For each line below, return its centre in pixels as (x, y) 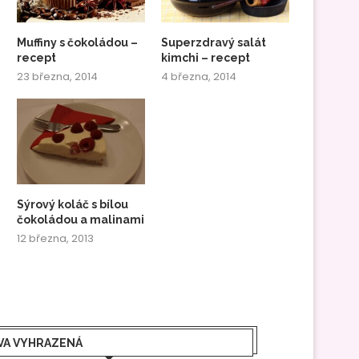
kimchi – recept (206, 58)
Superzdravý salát (214, 43)
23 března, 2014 (57, 77)
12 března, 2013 (55, 238)
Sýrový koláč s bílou (73, 204)
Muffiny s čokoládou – (77, 43)
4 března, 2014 (199, 77)
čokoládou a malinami (81, 219)
